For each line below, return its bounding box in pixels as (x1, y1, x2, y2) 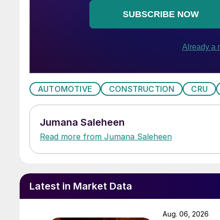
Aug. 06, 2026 (163, 209, 209, 218)
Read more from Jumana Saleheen (40, 131, 172, 141)
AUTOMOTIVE (38, 83, 92, 94)
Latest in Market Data (29, 180, 132, 192)
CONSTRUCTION (109, 83, 175, 94)
